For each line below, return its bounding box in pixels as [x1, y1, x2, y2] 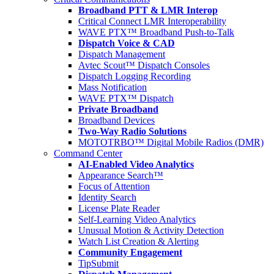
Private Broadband [78, 104, 158, 114]
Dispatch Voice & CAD [78, 38, 175, 48]
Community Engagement [78, 247, 182, 257]
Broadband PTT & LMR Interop [78, 5, 218, 15]
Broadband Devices [78, 115, 155, 125]
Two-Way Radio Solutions [78, 126, 187, 136]
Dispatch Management [78, 49, 165, 59]
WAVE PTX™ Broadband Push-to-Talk [78, 27, 234, 37]
